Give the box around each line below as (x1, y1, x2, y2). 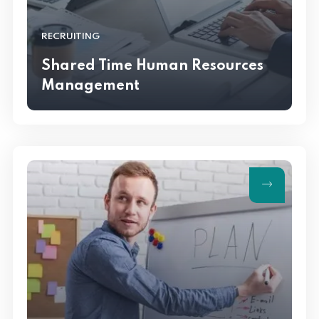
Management (41, 78, 140, 93)
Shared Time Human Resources (41, 58, 263, 73)
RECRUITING (41, 31, 100, 41)
